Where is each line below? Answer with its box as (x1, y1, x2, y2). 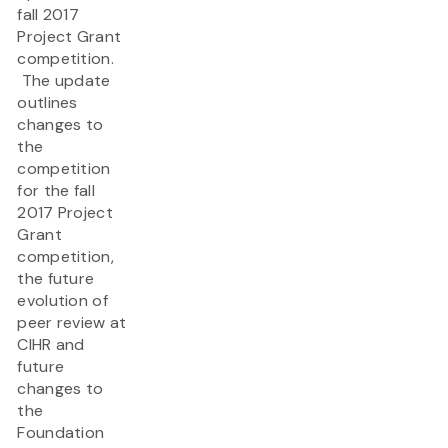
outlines (17, 92, 78, 114)
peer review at (17, 312, 127, 334)
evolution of (17, 290, 108, 312)
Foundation (17, 422, 105, 444)
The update (17, 70, 111, 92)
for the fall (17, 180, 95, 202)
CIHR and (17, 334, 85, 356)
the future (17, 268, 95, 290)
